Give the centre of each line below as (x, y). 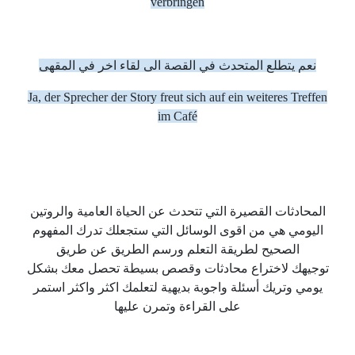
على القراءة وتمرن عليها (177, 306)
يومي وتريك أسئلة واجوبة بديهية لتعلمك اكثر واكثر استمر (177, 287)
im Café (177, 116)
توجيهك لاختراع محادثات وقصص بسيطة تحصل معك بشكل (177, 268)
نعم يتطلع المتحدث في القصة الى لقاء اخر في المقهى (177, 65)
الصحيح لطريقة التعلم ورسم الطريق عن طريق (177, 249)
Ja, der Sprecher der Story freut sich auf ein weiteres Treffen (177, 97)
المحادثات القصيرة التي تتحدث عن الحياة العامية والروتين (177, 211)
